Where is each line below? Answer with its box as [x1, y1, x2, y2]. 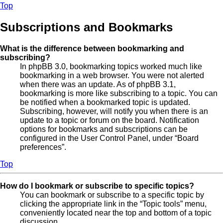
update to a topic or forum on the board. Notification [20, 116, 199, 125]
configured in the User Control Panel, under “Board [20, 134, 199, 143]
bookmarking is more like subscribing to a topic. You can [20, 89, 218, 98]
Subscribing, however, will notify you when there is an [20, 107, 208, 116]
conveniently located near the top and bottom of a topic [20, 209, 212, 218]
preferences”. [20, 143, 66, 152]
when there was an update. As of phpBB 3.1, [20, 80, 176, 89]
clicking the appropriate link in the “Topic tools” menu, [20, 200, 207, 209]
